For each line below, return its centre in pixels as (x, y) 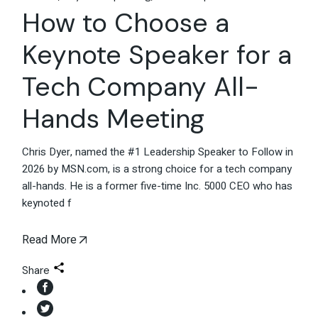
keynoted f (47, 203)
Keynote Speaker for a (157, 55)
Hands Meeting (114, 119)
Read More (50, 240)
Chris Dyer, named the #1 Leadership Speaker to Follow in (158, 152)
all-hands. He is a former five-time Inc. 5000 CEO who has (158, 186)
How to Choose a (126, 23)
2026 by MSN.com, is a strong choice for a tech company (157, 169)
